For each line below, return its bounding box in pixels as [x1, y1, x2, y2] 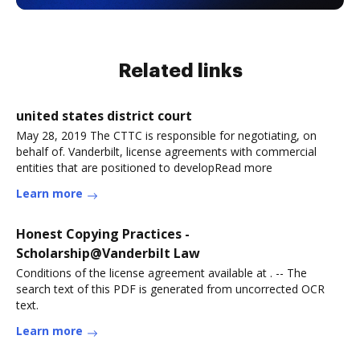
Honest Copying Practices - [16, 225, 190, 243]
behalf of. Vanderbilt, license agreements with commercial [16, 144, 317, 159]
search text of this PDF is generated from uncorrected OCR [16, 281, 325, 297]
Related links [117, 61, 243, 80]
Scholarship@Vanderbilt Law [16, 244, 200, 262]
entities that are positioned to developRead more [16, 160, 272, 175]
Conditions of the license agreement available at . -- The [16, 265, 307, 280]
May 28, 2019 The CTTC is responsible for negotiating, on [16, 128, 317, 143]
